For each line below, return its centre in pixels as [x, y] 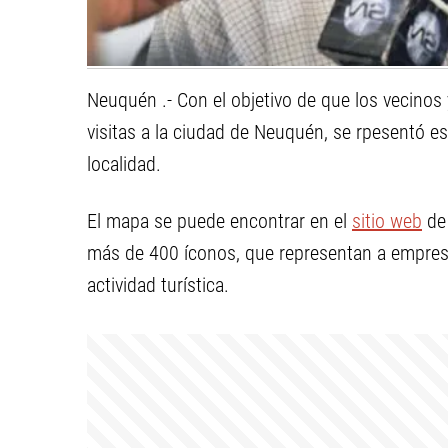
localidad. [124, 164]
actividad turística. [158, 285]
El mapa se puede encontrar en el [219, 221]
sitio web [387, 221]
